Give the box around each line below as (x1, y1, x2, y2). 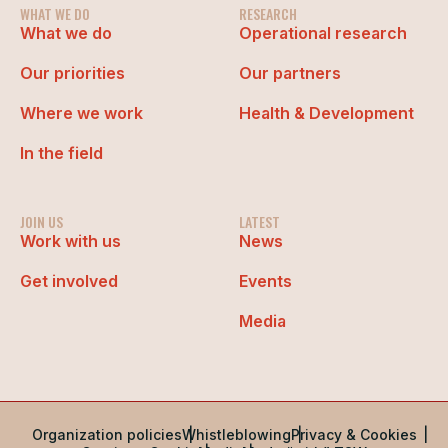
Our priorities (20, 62, 125, 83)
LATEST (239, 210, 280, 232)
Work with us (20, 230, 121, 251)
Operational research (239, 22, 407, 43)
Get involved (20, 270, 118, 291)
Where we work (20, 102, 143, 123)
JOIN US (20, 210, 63, 232)
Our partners (239, 62, 341, 83)
